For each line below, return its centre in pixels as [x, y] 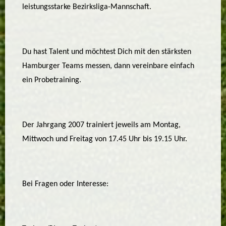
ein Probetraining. [52, 80]
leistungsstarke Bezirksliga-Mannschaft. [87, 7]
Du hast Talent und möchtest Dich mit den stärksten [107, 52]
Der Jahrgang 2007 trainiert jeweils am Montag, [102, 125]
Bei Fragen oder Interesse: [66, 184]
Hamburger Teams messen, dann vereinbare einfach [108, 66]
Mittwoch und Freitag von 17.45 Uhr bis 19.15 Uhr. [105, 139]
